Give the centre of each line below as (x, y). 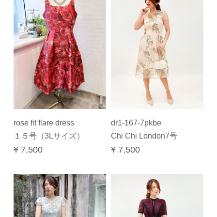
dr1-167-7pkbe (136, 123)
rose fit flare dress (44, 123)
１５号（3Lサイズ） (49, 136)
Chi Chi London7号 (144, 136)
